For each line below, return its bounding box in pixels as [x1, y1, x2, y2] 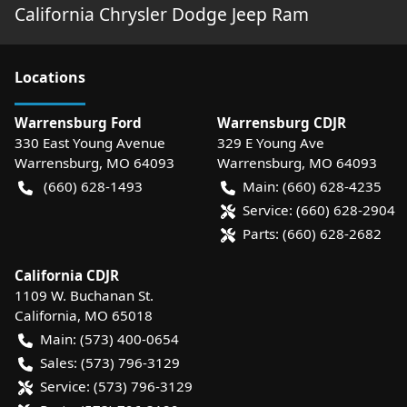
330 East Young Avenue [15, 134, 165, 153]
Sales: [40, 353, 77, 372]
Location [15, 67, 78, 88]
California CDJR [15, 266, 119, 285]
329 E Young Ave [216, 134, 324, 153]
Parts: [242, 224, 279, 243]
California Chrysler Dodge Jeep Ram [15, 2, 309, 27]
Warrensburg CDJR [216, 114, 346, 133]
